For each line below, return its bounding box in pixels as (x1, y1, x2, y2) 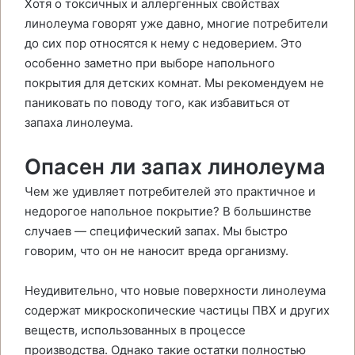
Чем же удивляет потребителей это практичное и (25, 184, 315, 199)
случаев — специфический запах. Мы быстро (25, 223, 288, 239)
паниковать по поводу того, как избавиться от (25, 95, 290, 110)
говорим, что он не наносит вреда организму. (25, 243, 288, 258)
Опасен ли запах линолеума (25, 154, 326, 180)
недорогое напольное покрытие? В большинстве (25, 204, 311, 219)
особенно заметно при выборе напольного (25, 55, 275, 71)
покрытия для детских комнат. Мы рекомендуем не (25, 75, 324, 90)
